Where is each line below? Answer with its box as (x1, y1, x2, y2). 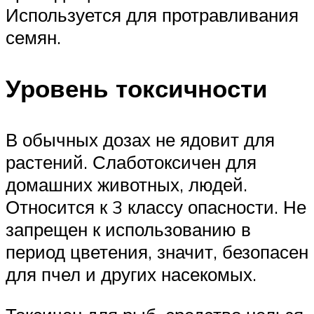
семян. (6, 25, 61, 48)
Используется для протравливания (6, 3, 299, 26)
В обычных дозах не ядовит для (6, 128, 275, 151)
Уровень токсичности (6, 73, 268, 104)
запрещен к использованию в (6, 218, 251, 241)
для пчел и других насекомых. (6, 263, 257, 286)
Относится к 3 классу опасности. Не (6, 196, 306, 219)
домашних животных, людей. (6, 173, 247, 196)
